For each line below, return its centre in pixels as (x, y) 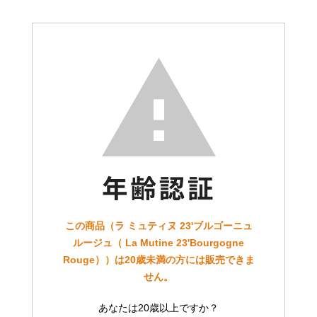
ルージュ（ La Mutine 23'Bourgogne (158, 243)
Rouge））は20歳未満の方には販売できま (158, 260)
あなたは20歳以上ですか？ (158, 308)
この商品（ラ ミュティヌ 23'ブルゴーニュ (158, 226)
